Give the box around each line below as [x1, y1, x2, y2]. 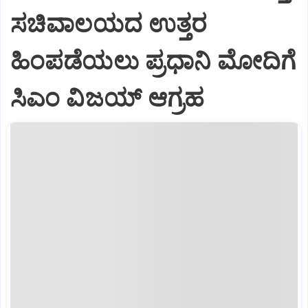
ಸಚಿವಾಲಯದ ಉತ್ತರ [10, 10, 208, 39]
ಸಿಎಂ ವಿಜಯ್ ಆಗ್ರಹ [10, 84, 205, 113]
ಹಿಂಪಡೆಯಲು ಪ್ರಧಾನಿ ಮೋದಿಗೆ [10, 47, 296, 76]
